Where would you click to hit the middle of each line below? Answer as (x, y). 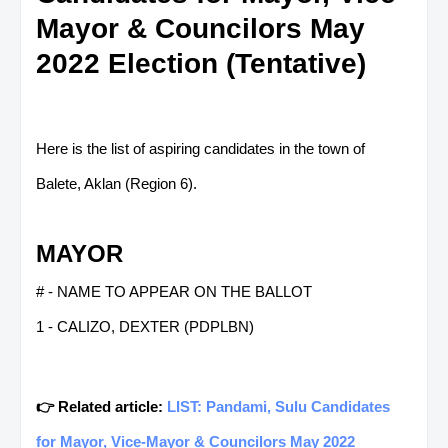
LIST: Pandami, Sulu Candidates (278, 406)
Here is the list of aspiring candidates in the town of (200, 148)
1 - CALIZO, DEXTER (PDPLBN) (145, 326)
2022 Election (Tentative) (201, 63)
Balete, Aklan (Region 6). (116, 183)
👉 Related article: (101, 406)
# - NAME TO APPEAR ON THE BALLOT (174, 291)
